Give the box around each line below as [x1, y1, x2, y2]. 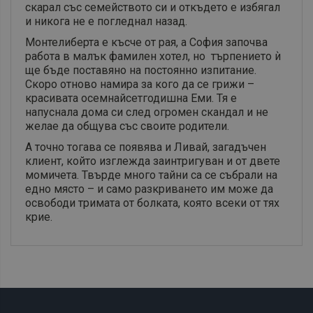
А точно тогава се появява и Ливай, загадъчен [25, 140, 266, 154]
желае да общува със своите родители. [25, 119, 229, 133]
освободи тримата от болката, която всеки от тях [25, 196, 279, 210]
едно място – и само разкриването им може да [25, 182, 273, 196]
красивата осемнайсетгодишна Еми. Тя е [25, 92, 237, 105]
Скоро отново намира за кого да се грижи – [25, 78, 254, 92]
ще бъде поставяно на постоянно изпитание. [25, 64, 256, 78]
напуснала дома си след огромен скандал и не [25, 105, 268, 119]
